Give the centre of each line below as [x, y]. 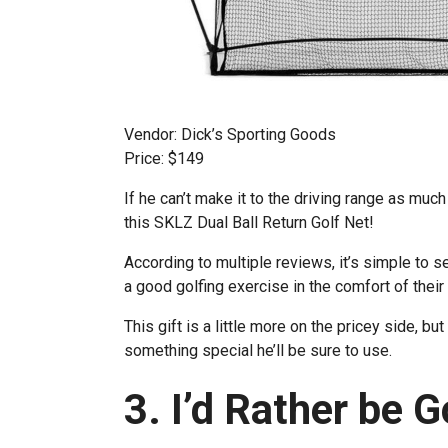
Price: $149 [164, 158]
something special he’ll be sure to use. [258, 350]
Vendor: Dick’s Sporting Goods [230, 134]
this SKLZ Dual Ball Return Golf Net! [249, 222]
